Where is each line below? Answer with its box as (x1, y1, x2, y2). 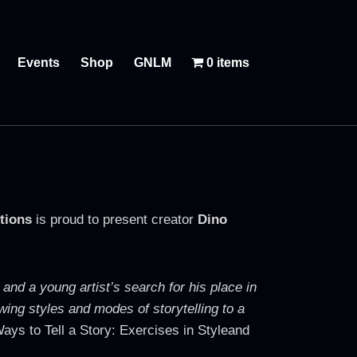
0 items (206, 55, 250, 69)
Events (18, 55, 61, 69)
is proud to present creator (32, 212, 198, 228)
